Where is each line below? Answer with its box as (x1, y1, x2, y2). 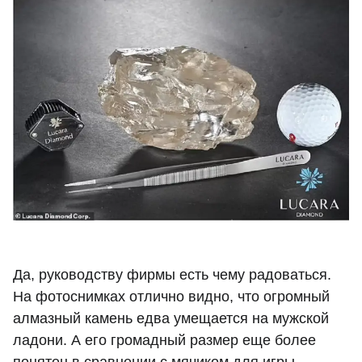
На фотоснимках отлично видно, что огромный (13, 288, 330, 305)
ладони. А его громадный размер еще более (13, 332, 316, 349)
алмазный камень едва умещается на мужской (13, 310, 329, 327)
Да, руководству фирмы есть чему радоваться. (13, 267, 331, 284)
